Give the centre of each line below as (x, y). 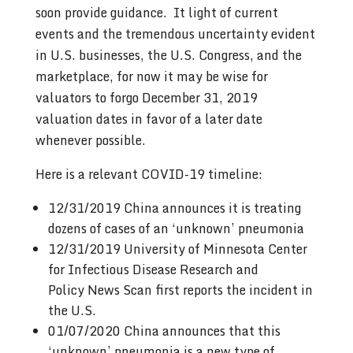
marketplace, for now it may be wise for (151, 76)
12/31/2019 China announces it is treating (174, 208)
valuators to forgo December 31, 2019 (146, 97)
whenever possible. (90, 140)
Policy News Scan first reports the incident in (180, 290)
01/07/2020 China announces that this (164, 331)
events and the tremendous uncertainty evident (175, 33)
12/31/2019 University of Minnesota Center (177, 249)
